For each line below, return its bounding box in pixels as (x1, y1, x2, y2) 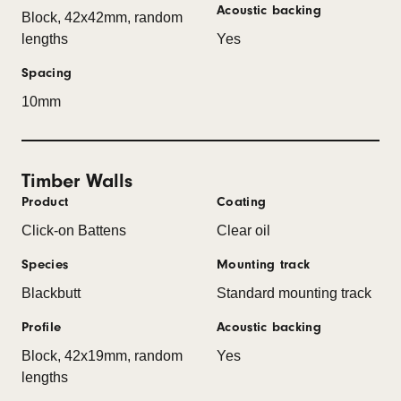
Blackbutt (21, 285, 81, 301)
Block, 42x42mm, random (21, 9, 183, 25)
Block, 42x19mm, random (21, 347, 183, 363)
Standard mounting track (217, 285, 371, 301)
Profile (21, 319, 62, 335)
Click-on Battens (21, 222, 126, 238)
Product (21, 193, 69, 209)
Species (21, 256, 69, 272)
